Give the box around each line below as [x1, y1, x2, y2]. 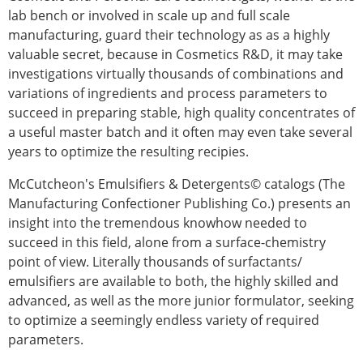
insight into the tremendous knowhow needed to [8, 214, 307, 233]
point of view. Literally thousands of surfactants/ [8, 253, 302, 271]
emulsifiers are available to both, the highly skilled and [8, 272, 339, 291]
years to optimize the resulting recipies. [8, 143, 249, 161]
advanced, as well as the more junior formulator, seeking [8, 292, 354, 310]
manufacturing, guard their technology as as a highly [8, 26, 330, 45]
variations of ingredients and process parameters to [8, 84, 327, 103]
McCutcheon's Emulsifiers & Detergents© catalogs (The [8, 175, 345, 194]
